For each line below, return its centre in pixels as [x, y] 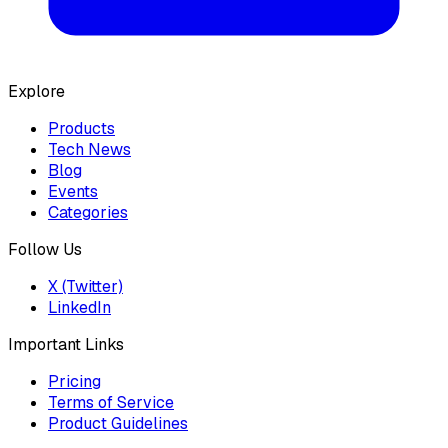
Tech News [89, 150]
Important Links [66, 345]
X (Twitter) [85, 287]
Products [81, 129]
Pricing [74, 382]
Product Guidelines [118, 424]
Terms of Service [111, 403]
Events [73, 192]
